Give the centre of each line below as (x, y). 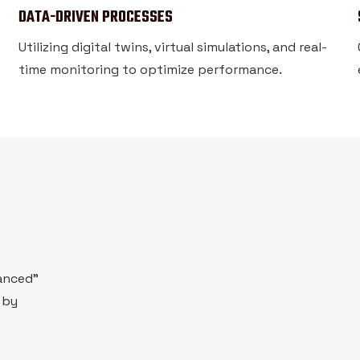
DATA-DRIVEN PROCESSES (96, 18)
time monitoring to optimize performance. (151, 70)
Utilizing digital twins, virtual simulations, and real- (173, 47)
